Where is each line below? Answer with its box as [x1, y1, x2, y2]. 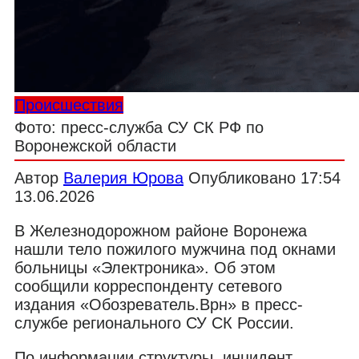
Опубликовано [188, 168, 296, 187]
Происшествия [14, 95, 123, 114]
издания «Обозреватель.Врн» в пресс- [14, 295, 303, 313]
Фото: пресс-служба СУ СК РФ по [14, 118, 264, 136]
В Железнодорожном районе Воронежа [14, 221, 307, 240]
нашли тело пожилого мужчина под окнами [14, 240, 336, 258]
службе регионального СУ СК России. [14, 313, 294, 332]
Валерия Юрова [63, 168, 184, 187]
